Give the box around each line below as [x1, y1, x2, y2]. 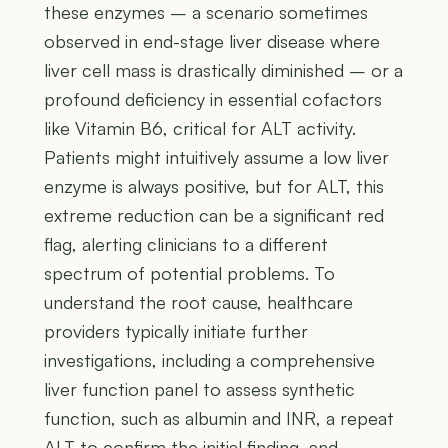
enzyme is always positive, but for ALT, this [44, 175, 384, 198]
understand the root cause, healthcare [44, 291, 353, 314]
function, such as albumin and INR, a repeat [44, 407, 394, 430]
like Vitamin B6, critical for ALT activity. [44, 117, 356, 140]
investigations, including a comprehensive [44, 349, 375, 372]
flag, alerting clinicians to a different [44, 233, 328, 256]
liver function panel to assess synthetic [44, 378, 355, 401]
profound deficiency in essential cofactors [44, 88, 382, 111]
